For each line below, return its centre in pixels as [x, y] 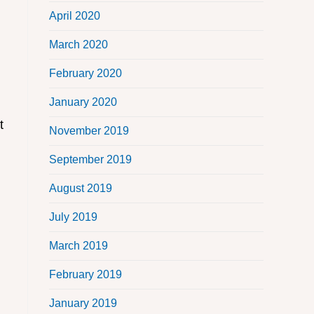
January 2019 [83, 303]
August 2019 [81, 189]
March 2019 [78, 246]
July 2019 [73, 217]
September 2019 [90, 160]
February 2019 [86, 275]
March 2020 [78, 45]
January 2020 [83, 102]
